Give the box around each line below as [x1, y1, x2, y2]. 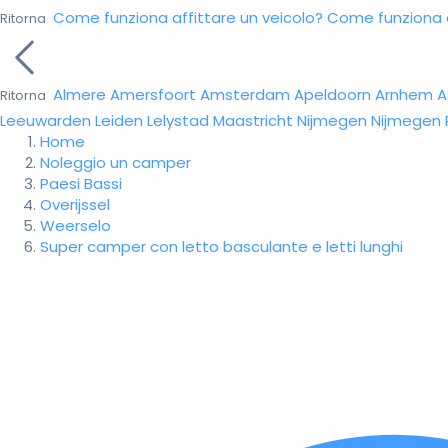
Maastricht [213, 110, 293, 131]
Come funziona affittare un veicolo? [53, 7, 323, 28]
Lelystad [147, 110, 209, 131]
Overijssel [40, 194, 110, 215]
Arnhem [375, 84, 433, 105]
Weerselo [40, 215, 111, 236]
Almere [53, 84, 106, 105]
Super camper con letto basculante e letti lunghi [40, 236, 403, 257]
